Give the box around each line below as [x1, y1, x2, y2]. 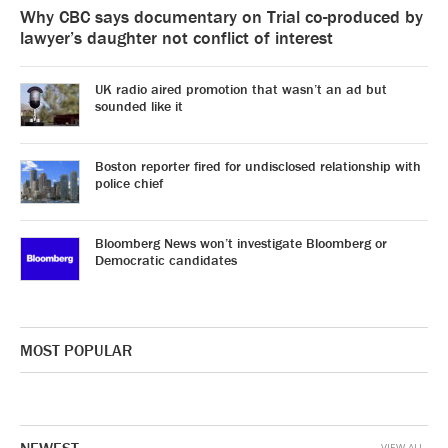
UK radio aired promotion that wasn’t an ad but [95, 80, 387, 98]
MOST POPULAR [20, 340, 132, 360]
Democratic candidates [95, 251, 237, 269]
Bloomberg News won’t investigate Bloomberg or [95, 234, 387, 252]
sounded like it [95, 97, 183, 115]
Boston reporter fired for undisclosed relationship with [95, 157, 421, 175]
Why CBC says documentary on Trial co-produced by [20, 5, 423, 28]
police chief [95, 174, 163, 192]
